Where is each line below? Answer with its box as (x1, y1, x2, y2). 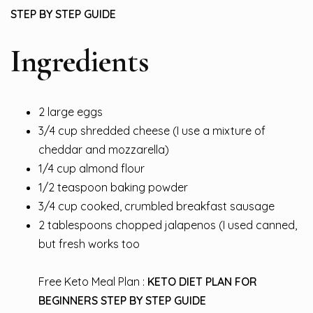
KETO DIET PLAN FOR (147, 274, 257, 289)
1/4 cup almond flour (38, 161, 145, 175)
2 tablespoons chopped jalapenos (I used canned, (38, 217, 297, 232)
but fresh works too (38, 236, 140, 251)
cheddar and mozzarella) (38, 142, 169, 156)
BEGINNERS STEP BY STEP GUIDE (38, 293, 206, 307)
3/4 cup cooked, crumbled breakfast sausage (38, 198, 275, 213)
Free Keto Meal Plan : (38, 274, 145, 289)
